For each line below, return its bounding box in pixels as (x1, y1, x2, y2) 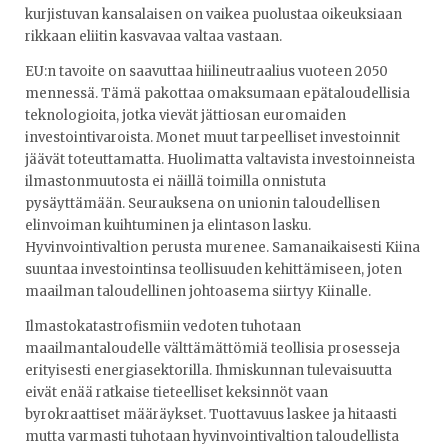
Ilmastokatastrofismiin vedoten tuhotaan (25, 317, 301, 335)
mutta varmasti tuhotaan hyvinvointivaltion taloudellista (25, 427, 399, 445)
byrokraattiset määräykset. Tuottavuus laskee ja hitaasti (25, 405, 397, 423)
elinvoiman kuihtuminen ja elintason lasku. (25, 216, 311, 234)
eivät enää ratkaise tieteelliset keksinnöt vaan (25, 383, 328, 401)
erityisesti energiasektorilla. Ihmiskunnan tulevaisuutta (25, 361, 392, 379)
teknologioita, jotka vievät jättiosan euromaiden (25, 106, 346, 124)
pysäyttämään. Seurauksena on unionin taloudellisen (25, 194, 380, 212)
